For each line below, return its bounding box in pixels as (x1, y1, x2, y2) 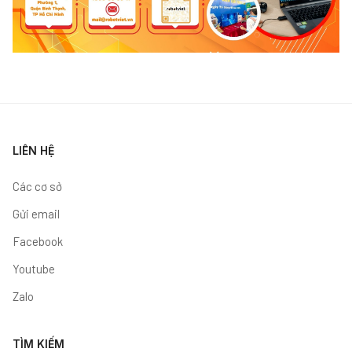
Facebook (13, 233, 63, 248)
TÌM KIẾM (13, 336, 64, 350)
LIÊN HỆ (13, 144, 54, 157)
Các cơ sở (13, 179, 62, 194)
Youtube (13, 261, 55, 276)
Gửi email (13, 207, 60, 222)
